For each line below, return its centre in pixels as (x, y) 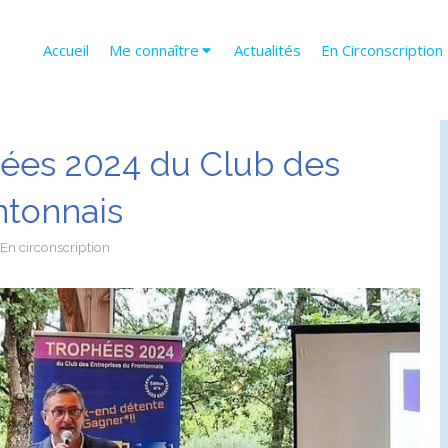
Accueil (66, 50)
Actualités (267, 50)
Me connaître (154, 50)
